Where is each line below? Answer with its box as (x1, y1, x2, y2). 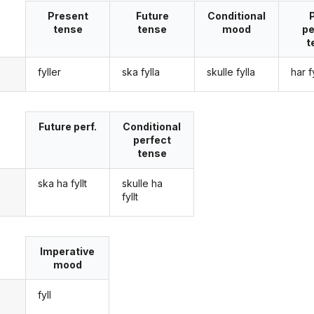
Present (47, 9, 88, 22)
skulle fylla (206, 66, 255, 78)
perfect (132, 134, 171, 146)
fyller (37, 66, 61, 78)
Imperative (40, 245, 95, 258)
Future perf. (39, 121, 97, 133)
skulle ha (122, 177, 163, 189)
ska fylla (122, 66, 161, 78)
